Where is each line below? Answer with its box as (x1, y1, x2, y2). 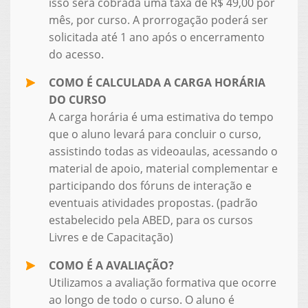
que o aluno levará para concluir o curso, (48, 126, 261, 142)
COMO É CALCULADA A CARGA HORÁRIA (48, 74, 265, 90)
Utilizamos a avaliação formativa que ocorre (48, 274, 276, 290)
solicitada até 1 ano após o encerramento (48, 29, 265, 45)
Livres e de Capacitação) (48, 229, 173, 245)
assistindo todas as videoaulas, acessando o (48, 143, 278, 159)
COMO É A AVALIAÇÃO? (48, 257, 174, 273)
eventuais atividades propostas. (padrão (48, 195, 258, 210)
